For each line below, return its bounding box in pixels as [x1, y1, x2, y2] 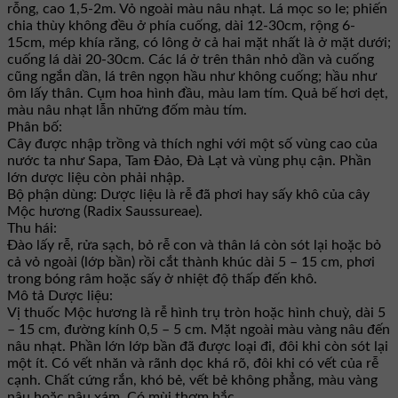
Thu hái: [7, 221, 57, 236]
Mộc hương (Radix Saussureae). [7, 204, 203, 219]
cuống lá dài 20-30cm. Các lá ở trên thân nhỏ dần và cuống [7, 52, 374, 68]
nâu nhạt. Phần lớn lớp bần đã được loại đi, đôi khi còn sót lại [7, 339, 388, 354]
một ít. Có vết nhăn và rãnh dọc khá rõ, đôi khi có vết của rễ [7, 356, 378, 371]
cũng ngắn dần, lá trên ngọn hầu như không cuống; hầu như [7, 69, 377, 84]
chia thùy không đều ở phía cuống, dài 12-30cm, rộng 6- [7, 19, 355, 34]
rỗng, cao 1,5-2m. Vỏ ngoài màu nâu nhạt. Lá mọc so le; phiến [7, 2, 387, 17]
